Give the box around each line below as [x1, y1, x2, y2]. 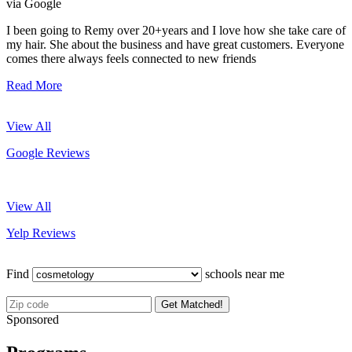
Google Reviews [6, 145, 90, 159]
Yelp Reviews [6, 225, 75, 240]
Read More [6, 78, 62, 92]
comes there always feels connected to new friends [6, 51, 256, 65]
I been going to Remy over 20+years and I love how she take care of [6, 23, 346, 37]
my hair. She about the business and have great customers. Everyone [6, 37, 344, 51]
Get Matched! [161, 298, 223, 310]
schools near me [202, 266, 284, 280]
